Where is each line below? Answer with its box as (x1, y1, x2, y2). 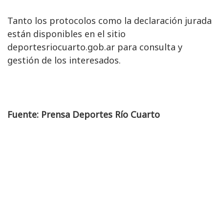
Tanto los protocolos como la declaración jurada (7, 15, 212, 27)
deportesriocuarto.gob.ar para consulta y (7, 41, 182, 53)
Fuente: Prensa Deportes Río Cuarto (7, 109, 160, 121)
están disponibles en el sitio (7, 28, 126, 40)
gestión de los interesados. (7, 54, 121, 66)
